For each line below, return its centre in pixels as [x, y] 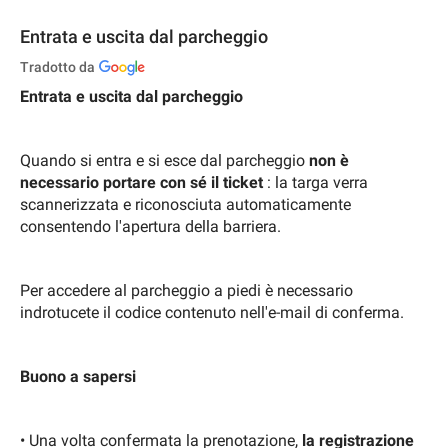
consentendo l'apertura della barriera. [150, 226]
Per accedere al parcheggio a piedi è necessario [186, 290]
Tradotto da [57, 66]
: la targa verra [315, 182]
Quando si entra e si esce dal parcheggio [164, 160]
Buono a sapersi [78, 376]
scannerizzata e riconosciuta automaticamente [185, 204]
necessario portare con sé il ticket [141, 182]
